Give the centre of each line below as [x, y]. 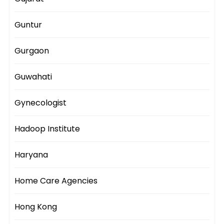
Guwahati [33, 77]
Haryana [31, 155]
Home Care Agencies [56, 181]
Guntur [28, 25]
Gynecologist [41, 103]
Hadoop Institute [47, 129]
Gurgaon [32, 51]
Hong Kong [36, 207]
